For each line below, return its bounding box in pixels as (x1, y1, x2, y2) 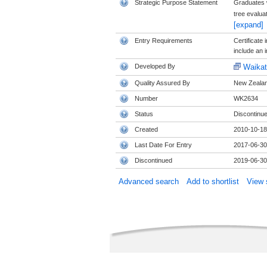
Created (134, 126, 158, 133)
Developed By (134, 63, 175, 70)
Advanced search (118, 177, 179, 186)
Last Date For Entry (134, 141, 192, 148)
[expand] (233, 20, 263, 29)
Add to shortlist (186, 177, 239, 186)
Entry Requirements (134, 37, 193, 44)
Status (134, 110, 153, 117)
